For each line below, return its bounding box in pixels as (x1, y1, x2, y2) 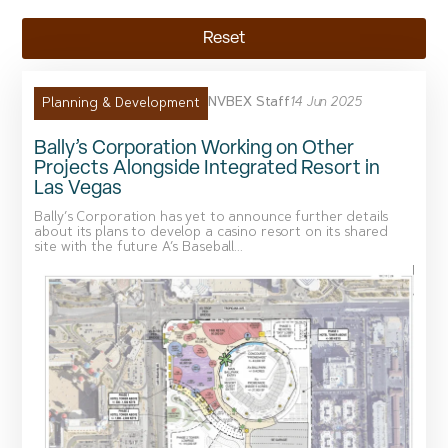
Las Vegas (34, 178, 123, 199)
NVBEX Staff (208, 96, 291, 110)
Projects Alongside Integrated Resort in (34, 158, 381, 179)
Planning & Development (42, 96, 201, 110)
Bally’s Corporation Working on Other (34, 138, 355, 159)
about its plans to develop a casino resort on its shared (34, 226, 389, 240)
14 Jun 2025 (290, 96, 362, 110)
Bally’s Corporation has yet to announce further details (34, 211, 389, 225)
